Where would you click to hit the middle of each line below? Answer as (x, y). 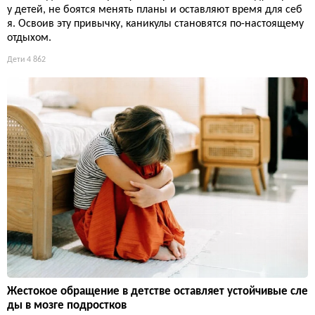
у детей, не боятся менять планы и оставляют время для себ (155, 10)
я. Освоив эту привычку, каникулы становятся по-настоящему (155, 24)
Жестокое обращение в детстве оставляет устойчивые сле (157, 292)
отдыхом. (29, 38)
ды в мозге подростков (67, 306)
